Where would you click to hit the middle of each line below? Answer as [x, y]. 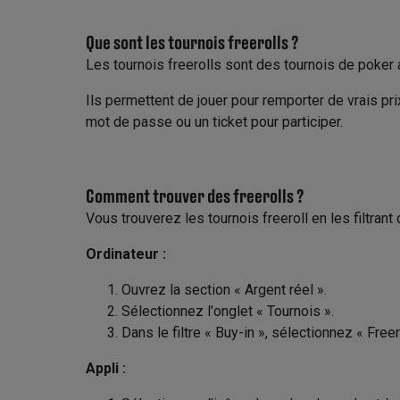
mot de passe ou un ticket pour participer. [214, 122]
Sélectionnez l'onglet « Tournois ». [228, 311]
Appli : [106, 368]
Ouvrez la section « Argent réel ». [224, 290]
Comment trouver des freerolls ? [195, 196]
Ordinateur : [126, 254]
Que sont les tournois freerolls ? [192, 42]
